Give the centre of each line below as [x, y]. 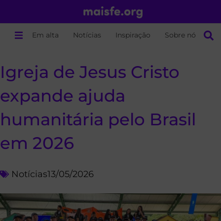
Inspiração [133, 35]
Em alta [46, 35]
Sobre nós [182, 35]
